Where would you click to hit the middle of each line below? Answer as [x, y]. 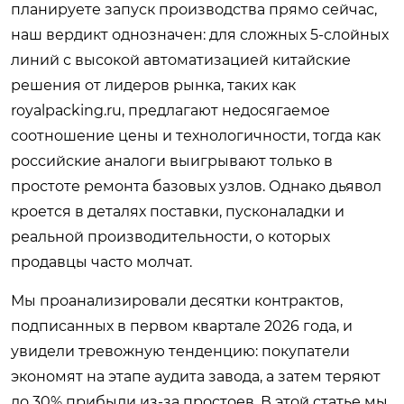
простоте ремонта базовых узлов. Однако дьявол [196, 186]
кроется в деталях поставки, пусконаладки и [178, 211]
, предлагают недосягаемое [226, 110]
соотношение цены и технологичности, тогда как [196, 136]
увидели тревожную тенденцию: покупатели [180, 351]
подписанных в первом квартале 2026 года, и [182, 326]
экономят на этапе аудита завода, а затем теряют [196, 376]
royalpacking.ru [66, 110]
